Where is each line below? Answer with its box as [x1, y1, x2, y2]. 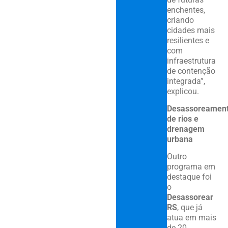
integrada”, [166, 76, 205, 86]
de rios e [166, 114, 198, 124]
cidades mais [166, 25, 215, 35]
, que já [177, 203, 203, 213]
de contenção [166, 66, 215, 76]
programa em [166, 162, 215, 172]
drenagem [166, 124, 205, 134]
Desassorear [166, 192, 213, 203]
